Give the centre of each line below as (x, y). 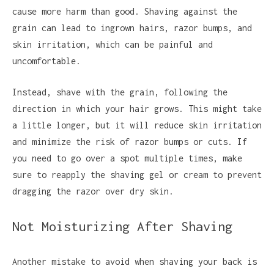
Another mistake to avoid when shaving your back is (135, 261)
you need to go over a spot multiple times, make (127, 158)
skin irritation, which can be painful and (113, 44)
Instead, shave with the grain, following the (120, 92)
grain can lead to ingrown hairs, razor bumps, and (132, 28)
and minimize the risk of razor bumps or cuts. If (130, 142)
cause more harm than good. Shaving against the (125, 11)
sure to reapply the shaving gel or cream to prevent (137, 175)
